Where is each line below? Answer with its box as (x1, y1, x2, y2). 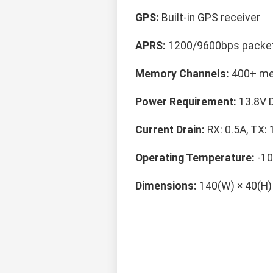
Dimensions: (135, 180, 197, 193)
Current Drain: (135, 124, 205, 136)
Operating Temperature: (135, 152, 255, 165)
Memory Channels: (135, 68, 229, 80)
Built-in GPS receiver (159, 12, 260, 24)
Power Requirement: (135, 96, 236, 108)
